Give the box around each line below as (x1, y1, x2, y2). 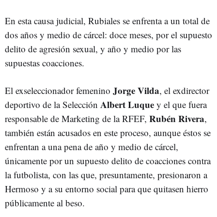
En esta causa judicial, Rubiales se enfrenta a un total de (5, 15, 210, 27)
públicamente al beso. (5, 197, 85, 209)
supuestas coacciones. (5, 57, 84, 69)
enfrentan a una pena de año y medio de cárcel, (5, 140, 178, 153)
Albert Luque (100, 98, 154, 111)
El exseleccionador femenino (5, 84, 113, 97)
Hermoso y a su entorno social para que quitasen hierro (5, 183, 208, 195)
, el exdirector (159, 84, 209, 97)
